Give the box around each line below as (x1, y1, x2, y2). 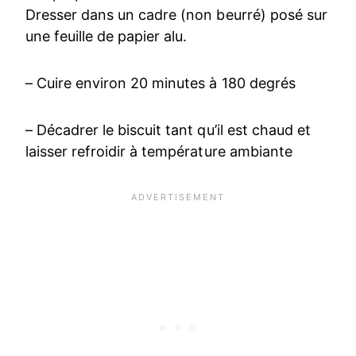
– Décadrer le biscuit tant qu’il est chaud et (25, 122, 311, 139)
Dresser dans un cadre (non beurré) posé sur (25, 6, 327, 24)
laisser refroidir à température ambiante (25, 143, 292, 161)
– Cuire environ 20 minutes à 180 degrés (25, 75, 296, 92)
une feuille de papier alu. (25, 28, 188, 45)
